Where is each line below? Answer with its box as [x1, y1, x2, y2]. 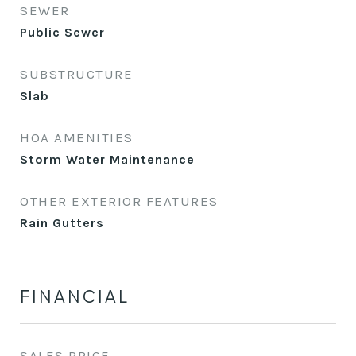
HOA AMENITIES [20, 130, 133, 145]
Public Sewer [20, 25, 105, 40]
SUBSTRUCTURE [20, 66, 133, 82]
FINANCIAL [20, 285, 130, 307]
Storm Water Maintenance [20, 152, 195, 167]
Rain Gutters [20, 215, 104, 230]
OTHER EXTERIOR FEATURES [20, 193, 219, 209]
